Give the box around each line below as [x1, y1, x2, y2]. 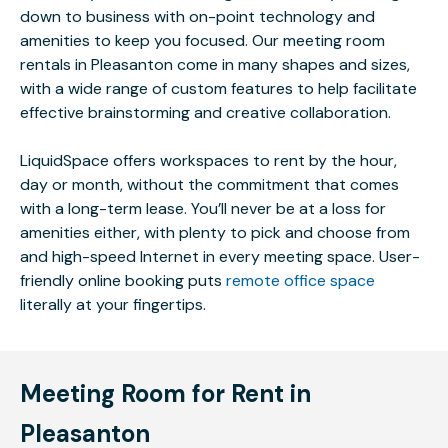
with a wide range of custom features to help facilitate [20, 78, 417, 99]
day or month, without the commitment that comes [20, 174, 399, 195]
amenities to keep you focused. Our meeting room [20, 30, 385, 51]
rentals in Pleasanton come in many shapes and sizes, [20, 54, 410, 75]
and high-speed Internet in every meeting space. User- [20, 246, 420, 267]
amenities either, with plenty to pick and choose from [20, 222, 410, 243]
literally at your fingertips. [20, 294, 206, 315]
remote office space [226, 270, 375, 291]
